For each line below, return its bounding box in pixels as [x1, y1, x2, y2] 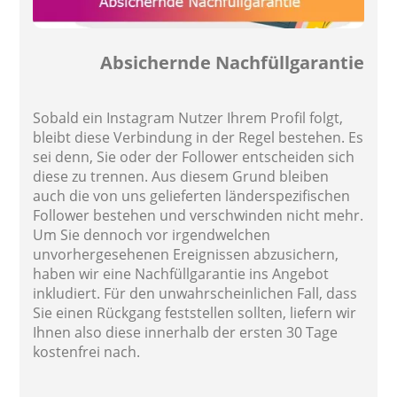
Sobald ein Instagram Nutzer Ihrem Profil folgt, [33, 107, 344, 128]
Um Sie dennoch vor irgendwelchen [33, 224, 271, 245]
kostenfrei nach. [33, 341, 141, 362]
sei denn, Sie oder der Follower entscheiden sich [33, 146, 355, 167]
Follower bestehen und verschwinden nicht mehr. [33, 205, 364, 225]
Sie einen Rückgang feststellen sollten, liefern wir [33, 302, 357, 323]
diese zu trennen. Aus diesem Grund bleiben [33, 166, 330, 186]
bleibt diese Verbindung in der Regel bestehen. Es [33, 127, 364, 147]
